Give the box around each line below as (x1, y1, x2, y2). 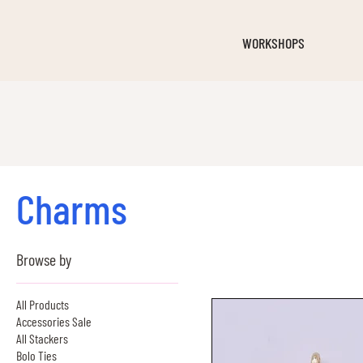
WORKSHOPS (242, 34, 305, 53)
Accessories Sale (16, 314, 92, 330)
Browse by (16, 250, 71, 270)
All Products (16, 297, 69, 313)
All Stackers (16, 331, 68, 347)
